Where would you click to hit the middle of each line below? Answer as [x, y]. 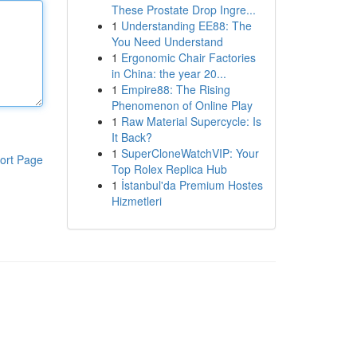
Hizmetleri [136, 201]
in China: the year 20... [169, 73]
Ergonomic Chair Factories [188, 57]
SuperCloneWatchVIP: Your [190, 153]
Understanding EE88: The [186, 25]
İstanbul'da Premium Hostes [192, 185]
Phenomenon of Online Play [182, 105]
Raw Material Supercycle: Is [191, 121]
